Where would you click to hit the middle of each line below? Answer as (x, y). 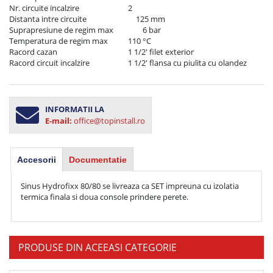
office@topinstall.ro (109, 121)
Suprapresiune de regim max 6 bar (61, 30)
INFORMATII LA (75, 109)
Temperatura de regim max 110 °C (58, 41)
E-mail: (58, 121)
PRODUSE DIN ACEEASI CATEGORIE (97, 247)
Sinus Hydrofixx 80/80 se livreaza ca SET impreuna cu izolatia (129, 186)
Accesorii (36, 159)
